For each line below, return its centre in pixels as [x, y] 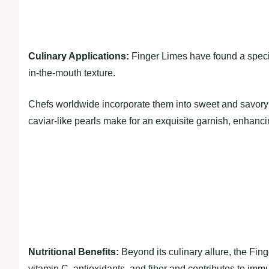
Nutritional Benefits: [74, 252]
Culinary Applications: [79, 56]
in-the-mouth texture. [72, 73]
